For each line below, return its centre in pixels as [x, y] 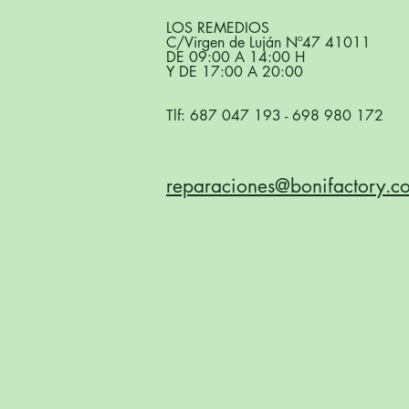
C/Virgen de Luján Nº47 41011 [268, 42]
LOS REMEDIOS [218, 27]
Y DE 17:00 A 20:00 [235, 71]
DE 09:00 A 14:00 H [236, 57]
